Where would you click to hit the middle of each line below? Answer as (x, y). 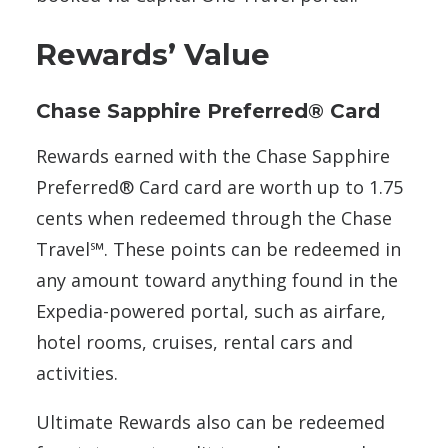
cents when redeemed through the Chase (214, 218)
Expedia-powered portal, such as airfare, (211, 311)
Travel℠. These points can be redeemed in (218, 249)
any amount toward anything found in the (217, 280)
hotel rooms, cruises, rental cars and (194, 342)
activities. (77, 373)
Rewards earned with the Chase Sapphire (213, 156)
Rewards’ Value (153, 55)
